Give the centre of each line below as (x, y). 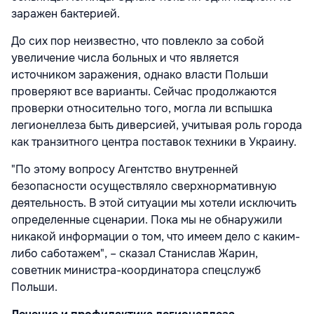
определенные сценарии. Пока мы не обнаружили (147, 219)
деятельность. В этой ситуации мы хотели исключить (154, 203)
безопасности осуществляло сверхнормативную (144, 186)
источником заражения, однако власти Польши (140, 74)
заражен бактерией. (66, 13)
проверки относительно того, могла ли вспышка (142, 108)
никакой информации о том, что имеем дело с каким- (156, 236)
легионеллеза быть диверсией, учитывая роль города (157, 125)
